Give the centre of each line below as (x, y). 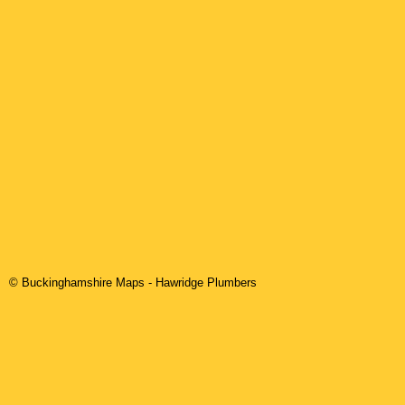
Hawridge (179, 283)
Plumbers (230, 283)
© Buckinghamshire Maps (79, 283)
